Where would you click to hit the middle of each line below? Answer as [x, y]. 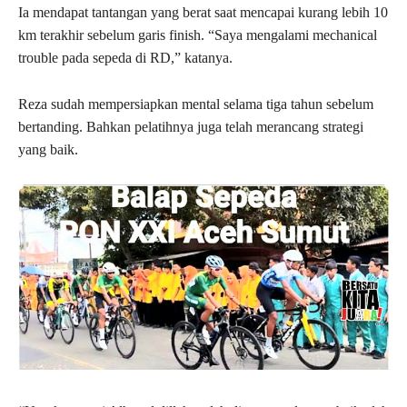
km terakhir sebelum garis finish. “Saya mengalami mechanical [198, 35]
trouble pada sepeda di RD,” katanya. [125, 57]
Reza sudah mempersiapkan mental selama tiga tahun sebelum [196, 104]
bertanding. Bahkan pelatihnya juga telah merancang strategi [191, 126]
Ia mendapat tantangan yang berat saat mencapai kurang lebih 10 [203, 12]
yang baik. [48, 149]
